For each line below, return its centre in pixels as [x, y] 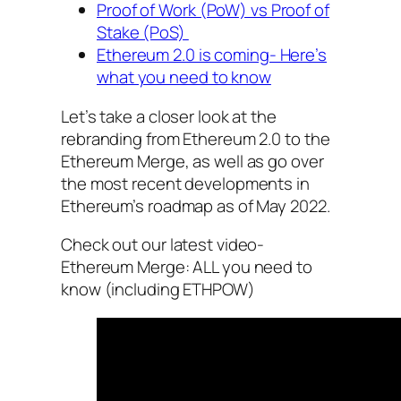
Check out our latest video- [163, 245]
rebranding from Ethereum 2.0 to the [196, 138]
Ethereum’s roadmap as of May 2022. [196, 205]
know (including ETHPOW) [158, 290]
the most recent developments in [185, 183]
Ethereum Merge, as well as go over [192, 161]
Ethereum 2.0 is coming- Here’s [212, 55]
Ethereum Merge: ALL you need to [187, 267]
